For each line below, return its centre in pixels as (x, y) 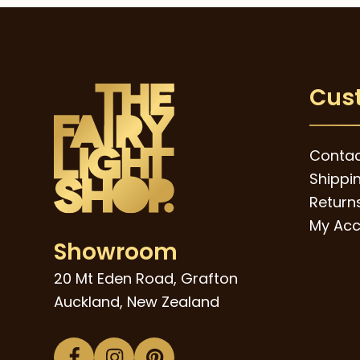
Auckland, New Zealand (137, 301)
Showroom (116, 252)
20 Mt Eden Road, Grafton (146, 278)
